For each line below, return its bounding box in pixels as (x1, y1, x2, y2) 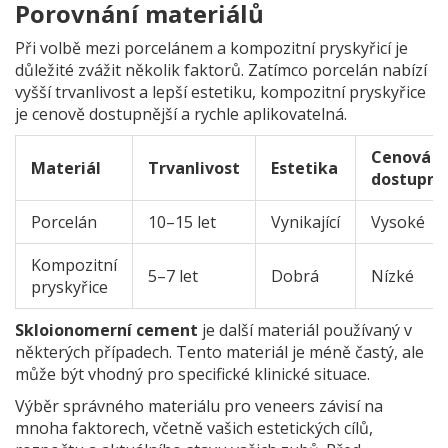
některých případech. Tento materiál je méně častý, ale (15, 341, 424, 364)
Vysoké (371, 211, 425, 234)
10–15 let (148, 211, 216, 234)
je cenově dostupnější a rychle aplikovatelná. (15, 103, 347, 126)
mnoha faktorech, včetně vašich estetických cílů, (15, 417, 373, 440)
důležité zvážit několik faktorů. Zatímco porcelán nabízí (15, 59, 427, 82)
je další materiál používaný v (198, 319, 412, 342)
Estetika (271, 157, 338, 180)
